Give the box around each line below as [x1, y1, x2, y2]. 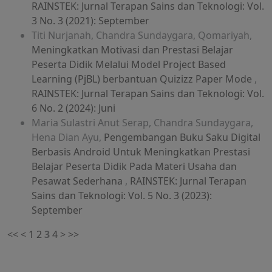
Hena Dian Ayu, [32, 131, 104, 144]
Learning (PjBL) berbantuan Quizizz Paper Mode [32, 72, 254, 86]
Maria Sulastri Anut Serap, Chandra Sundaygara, [32, 116, 253, 130]
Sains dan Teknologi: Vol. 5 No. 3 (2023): [32, 189, 212, 203]
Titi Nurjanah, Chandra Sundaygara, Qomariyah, [32, 29, 252, 42]
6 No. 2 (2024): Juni [32, 101, 115, 115]
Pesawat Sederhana [32, 174, 125, 188]
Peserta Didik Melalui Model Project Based [32, 58, 226, 72]
